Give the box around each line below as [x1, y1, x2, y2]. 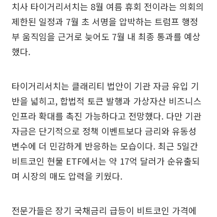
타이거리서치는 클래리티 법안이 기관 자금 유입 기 [12, 79, 199, 92]
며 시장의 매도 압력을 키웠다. [12, 169, 123, 182]
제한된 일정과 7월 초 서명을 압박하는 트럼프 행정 [12, 15, 198, 28]
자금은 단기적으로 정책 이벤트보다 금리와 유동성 [12, 124, 197, 137]
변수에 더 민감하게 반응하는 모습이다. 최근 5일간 [12, 139, 198, 152]
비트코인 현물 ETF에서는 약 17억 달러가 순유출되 [12, 154, 200, 167]
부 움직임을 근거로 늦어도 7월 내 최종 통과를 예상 [12, 30, 201, 43]
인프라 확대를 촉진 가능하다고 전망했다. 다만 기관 [12, 109, 201, 122]
